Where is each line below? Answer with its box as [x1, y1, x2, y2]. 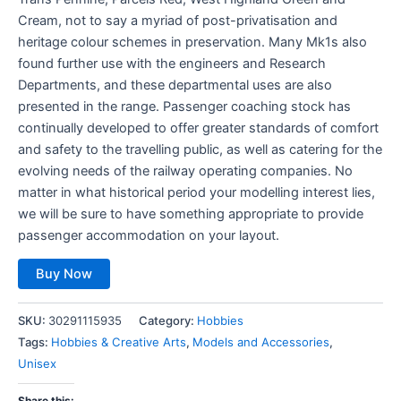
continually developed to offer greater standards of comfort [18, 119, 379, 136]
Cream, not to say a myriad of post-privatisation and [18, 12, 337, 29]
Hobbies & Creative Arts [51, 334, 186, 349]
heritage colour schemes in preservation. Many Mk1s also [18, 33, 367, 50]
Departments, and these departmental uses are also [18, 76, 332, 93]
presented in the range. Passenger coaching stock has [18, 98, 351, 115]
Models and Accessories [192, 334, 329, 349]
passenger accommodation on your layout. [18, 226, 279, 243]
